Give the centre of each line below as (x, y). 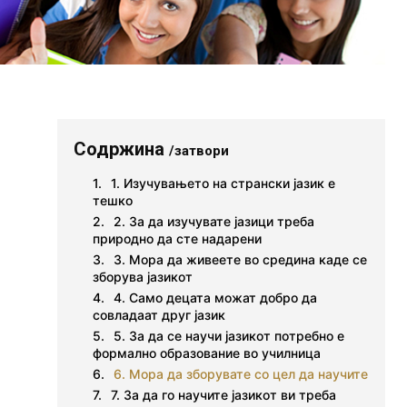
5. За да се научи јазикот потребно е (229, 336)
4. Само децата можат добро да (216, 298)
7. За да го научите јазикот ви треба (224, 395)
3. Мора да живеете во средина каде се (241, 260)
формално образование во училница (207, 353)
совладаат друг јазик (159, 315)
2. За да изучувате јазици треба (214, 222)
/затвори (199, 151)
